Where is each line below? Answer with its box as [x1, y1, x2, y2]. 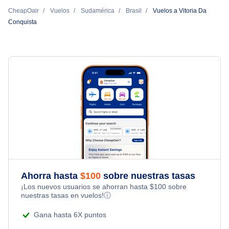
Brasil [126, 7, 142, 14]
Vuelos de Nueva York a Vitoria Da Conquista [17, 6, 163, 15]
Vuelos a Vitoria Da [153, 7, 207, 14]
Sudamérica [81, 7, 114, 14]
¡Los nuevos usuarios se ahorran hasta [21, 182, 150, 191]
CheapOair [8, 7, 39, 14]
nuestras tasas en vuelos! [21, 191, 104, 199]
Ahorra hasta [21, 170, 80, 181]
